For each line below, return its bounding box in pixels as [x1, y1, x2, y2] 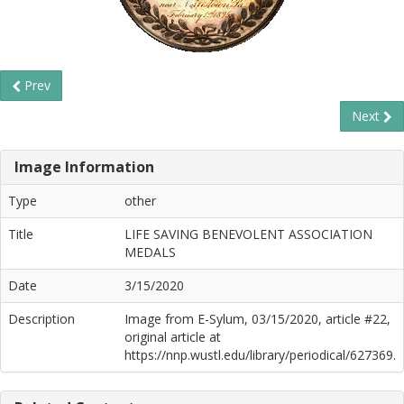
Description [8, 310, 75, 327]
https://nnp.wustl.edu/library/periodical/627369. [124, 346, 396, 363]
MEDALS [124, 243, 176, 261]
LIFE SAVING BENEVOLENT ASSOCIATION [124, 225, 372, 243]
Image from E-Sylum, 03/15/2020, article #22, [124, 310, 390, 327]
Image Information [14, 157, 154, 177]
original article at [124, 328, 221, 345]
